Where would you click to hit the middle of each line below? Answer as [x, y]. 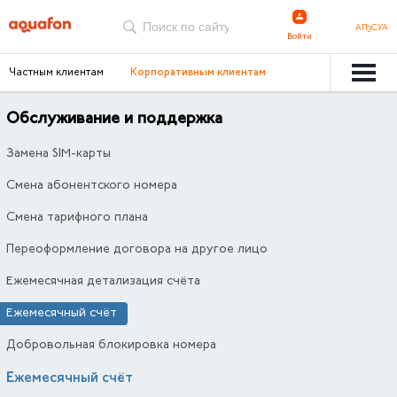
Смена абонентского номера [91, 186]
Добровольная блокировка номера [111, 346]
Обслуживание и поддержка [114, 119]
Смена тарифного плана [77, 218]
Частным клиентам [56, 73]
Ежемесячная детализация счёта [103, 282]
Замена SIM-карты [58, 154]
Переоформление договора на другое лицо [136, 250]
